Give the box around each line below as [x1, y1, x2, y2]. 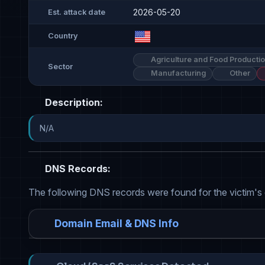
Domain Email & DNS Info [54, 217, 179, 230]
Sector [48, 62, 73, 72]
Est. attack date [48, 7, 105, 17]
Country [48, 31, 78, 40]
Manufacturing [148, 69, 206, 78]
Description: [43, 96, 103, 109]
